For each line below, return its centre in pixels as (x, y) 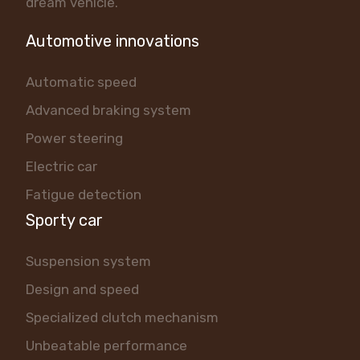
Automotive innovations (112, 41)
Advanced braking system (108, 110)
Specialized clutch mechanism (122, 318)
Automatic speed (81, 82)
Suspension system (88, 262)
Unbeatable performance (106, 346)
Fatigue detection (84, 195)
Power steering (74, 139)
